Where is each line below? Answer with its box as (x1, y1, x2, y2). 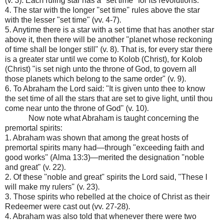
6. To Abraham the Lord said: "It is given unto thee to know (5, 84, 205, 93)
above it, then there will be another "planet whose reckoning (5, 35, 212, 44)
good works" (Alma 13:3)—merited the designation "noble (5, 153, 204, 162)
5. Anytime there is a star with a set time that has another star (5, 25, 214, 34)
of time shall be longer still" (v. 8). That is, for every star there (5, 45, 213, 54)
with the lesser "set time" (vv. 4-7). (5, 15, 121, 24)
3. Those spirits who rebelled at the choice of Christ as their (5, 192, 210, 201)
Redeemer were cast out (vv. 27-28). (5, 202, 130, 211)
